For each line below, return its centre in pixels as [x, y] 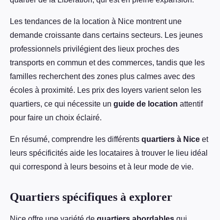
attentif [190, 104]
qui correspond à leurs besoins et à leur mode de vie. [102, 167]
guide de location [146, 104]
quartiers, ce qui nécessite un [62, 104]
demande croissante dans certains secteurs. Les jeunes [106, 35]
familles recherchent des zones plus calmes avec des [102, 77]
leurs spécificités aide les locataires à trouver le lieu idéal [109, 153]
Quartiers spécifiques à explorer [91, 197]
